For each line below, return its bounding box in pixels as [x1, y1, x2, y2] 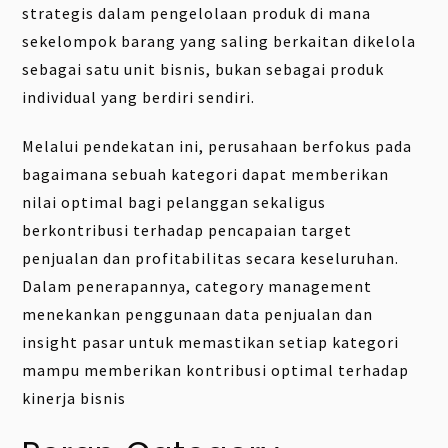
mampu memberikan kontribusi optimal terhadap [22, 360, 410, 380]
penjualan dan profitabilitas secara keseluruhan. [22, 248, 400, 268]
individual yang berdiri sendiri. [22, 87, 256, 108]
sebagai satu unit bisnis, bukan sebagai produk [22, 59, 385, 80]
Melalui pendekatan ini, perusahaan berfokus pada [22, 136, 413, 156]
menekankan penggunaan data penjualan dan [22, 304, 374, 324]
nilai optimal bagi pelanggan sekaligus [22, 192, 327, 212]
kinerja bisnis [22, 388, 127, 408]
